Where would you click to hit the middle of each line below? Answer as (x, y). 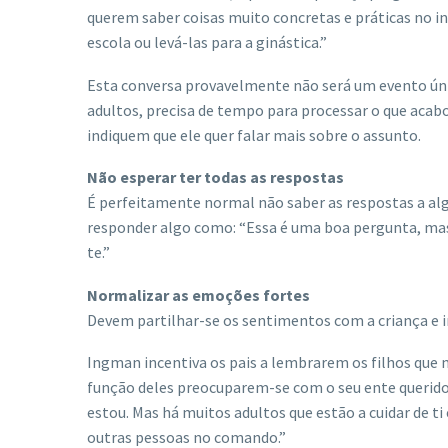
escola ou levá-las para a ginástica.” (207, 41)
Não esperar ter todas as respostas (215, 177)
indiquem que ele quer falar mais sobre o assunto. (254, 134)
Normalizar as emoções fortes (200, 294)
